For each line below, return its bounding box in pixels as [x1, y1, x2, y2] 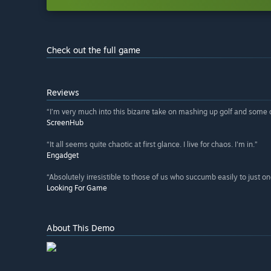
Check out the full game [47, 45, 140, 56]
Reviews [47, 87, 79, 98]
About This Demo [47, 223, 114, 233]
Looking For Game [47, 183, 107, 193]
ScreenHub [47, 118, 83, 128]
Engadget [47, 151, 79, 160]
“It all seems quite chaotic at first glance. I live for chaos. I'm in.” [47, 140, 258, 149]
